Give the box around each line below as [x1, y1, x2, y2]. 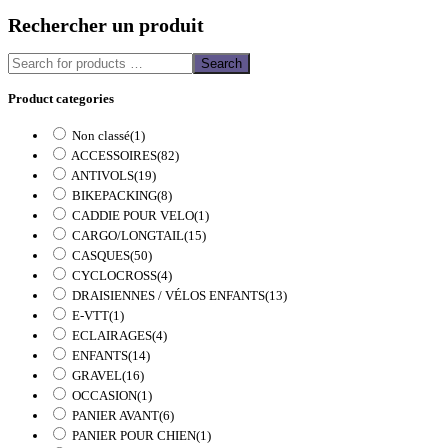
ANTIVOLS [71, 168, 134, 184]
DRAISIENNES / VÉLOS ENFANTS [72, 288, 265, 304]
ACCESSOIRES [71, 148, 157, 164]
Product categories [8, 91, 114, 107]
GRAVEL [72, 368, 122, 384]
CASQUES [72, 248, 130, 264]
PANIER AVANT [72, 408, 159, 424]
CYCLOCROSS [72, 268, 157, 284]
